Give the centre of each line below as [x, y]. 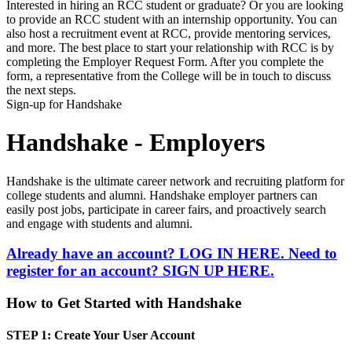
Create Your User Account [128, 335]
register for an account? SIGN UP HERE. [140, 271]
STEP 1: [30, 335]
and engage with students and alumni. [99, 223]
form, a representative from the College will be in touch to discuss [169, 75]
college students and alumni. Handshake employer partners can [162, 195]
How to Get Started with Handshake [124, 303]
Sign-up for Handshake [64, 104]
